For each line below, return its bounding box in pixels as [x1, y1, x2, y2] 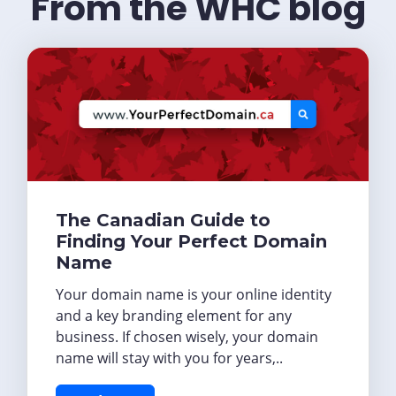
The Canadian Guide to [56, 209, 270, 231]
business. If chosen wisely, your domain [56, 326, 318, 346]
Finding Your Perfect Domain [56, 230, 327, 252]
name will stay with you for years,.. [56, 347, 283, 368]
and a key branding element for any [56, 305, 292, 325]
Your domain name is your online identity [56, 284, 331, 304]
